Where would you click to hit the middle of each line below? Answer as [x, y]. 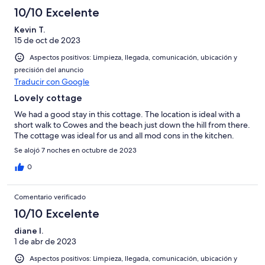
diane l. [29, 230]
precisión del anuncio [49, 70]
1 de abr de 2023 [45, 241]
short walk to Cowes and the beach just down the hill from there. [132, 125]
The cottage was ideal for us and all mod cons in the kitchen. [124, 135]
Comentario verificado [50, 197]
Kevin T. [30, 29]
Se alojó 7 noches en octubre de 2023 [75, 150]
